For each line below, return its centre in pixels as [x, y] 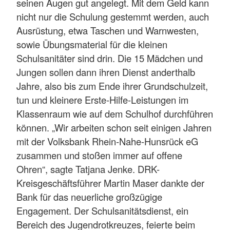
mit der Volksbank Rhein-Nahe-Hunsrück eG [107, 141]
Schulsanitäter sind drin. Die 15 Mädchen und [110, 58]
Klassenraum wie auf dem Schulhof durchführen [115, 113]
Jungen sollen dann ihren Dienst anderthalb [106, 72]
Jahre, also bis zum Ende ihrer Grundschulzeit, [112, 85]
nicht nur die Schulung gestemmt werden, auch [113, 16]
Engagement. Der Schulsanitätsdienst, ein [102, 210]
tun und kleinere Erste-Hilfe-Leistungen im [102, 99]
